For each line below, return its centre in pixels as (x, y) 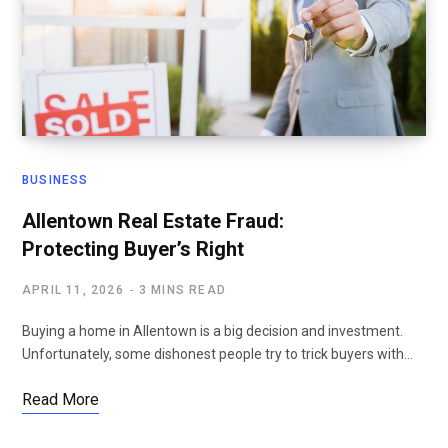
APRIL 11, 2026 (73, 290)
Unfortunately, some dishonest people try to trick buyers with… (217, 354)
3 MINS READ (182, 290)
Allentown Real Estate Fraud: (153, 221)
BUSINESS (55, 180)
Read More (60, 400)
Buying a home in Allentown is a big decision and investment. (212, 331)
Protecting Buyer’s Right (133, 249)
